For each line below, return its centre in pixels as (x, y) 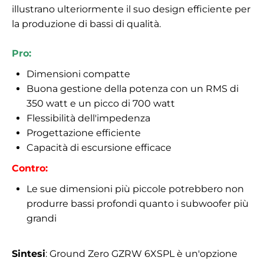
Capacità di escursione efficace (99, 148)
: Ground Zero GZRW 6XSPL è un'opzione (141, 254)
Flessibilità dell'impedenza (88, 118)
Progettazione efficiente (84, 133)
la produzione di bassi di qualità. (86, 24)
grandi (42, 219)
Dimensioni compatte (78, 74)
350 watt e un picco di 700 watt (101, 104)
